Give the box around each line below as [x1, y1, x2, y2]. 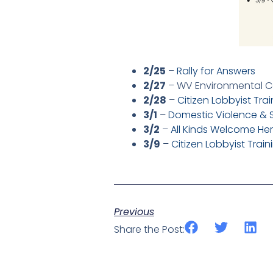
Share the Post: [114, 222, 185, 237]
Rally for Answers [177, 64, 255, 78]
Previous [114, 205, 154, 219]
